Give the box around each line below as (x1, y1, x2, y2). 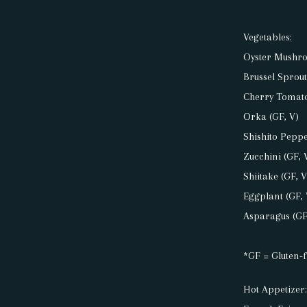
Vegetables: (243, 31, 293, 44)
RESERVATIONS (21, 47, 101, 59)
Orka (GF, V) (243, 110, 299, 123)
